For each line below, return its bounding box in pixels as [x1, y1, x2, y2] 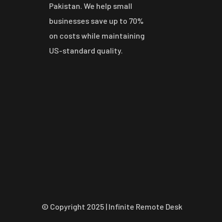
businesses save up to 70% [49, 15, 144, 25]
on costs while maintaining [49, 30, 145, 40]
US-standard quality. [49, 45, 123, 55]
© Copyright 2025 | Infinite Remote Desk [42, 201, 182, 211]
